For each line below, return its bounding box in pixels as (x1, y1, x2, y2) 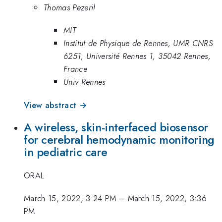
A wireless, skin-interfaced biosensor (24, 119, 208, 136)
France (63, 63, 87, 75)
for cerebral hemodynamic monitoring (24, 131, 215, 149)
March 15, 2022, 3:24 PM (24, 192, 116, 205)
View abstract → (24, 99, 87, 111)
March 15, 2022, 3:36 (127, 192, 207, 205)
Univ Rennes (63, 76, 106, 88)
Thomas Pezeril (44, 1, 95, 13)
